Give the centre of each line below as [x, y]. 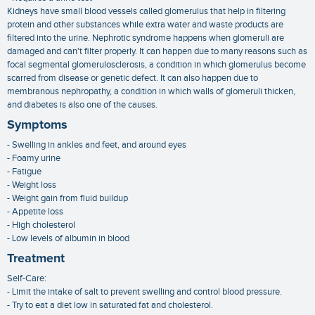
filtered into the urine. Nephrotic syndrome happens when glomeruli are [146, 38]
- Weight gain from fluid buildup [67, 199]
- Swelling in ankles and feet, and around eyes [97, 145]
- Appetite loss [35, 212]
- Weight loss [32, 185]
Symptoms [37, 126]
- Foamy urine [34, 159]
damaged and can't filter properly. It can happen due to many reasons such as [157, 52]
